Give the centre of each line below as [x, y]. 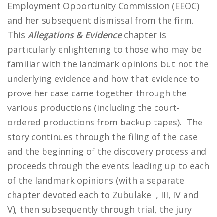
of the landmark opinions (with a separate [96, 180]
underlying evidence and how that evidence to [103, 78]
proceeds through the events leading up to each [108, 166]
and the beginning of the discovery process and [107, 151]
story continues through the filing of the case [102, 137]
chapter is [144, 35]
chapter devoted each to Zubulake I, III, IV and [103, 195]
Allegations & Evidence [75, 35]
